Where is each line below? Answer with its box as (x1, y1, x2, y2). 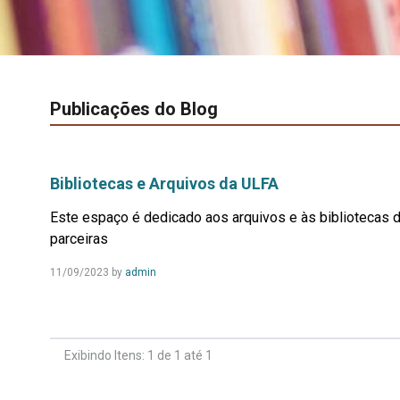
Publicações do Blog (50, 97, 222, 120)
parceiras (50, 229, 108, 247)
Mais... (155, 283, 190, 298)
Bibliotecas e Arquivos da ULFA (50, 173, 279, 193)
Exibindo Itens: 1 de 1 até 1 (64, 347, 212, 362)
